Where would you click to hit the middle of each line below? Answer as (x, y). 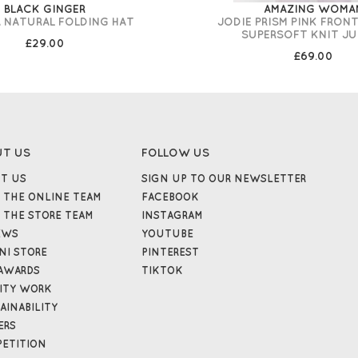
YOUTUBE (167, 233)
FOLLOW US (175, 153)
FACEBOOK (170, 197)
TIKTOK (162, 270)
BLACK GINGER (45, 9)
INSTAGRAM (172, 215)
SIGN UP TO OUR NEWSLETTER (224, 178)
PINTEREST (170, 252)
